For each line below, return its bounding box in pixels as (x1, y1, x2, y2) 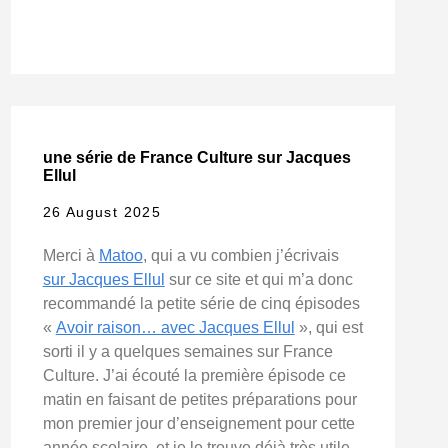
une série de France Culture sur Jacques (42, 149, 351, 167)
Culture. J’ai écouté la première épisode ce (42, 366, 346, 384)
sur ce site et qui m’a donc (164, 270, 353, 288)
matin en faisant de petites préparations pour (42, 390, 357, 408)
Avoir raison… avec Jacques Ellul (55, 318, 295, 336)
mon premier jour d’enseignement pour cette (42, 414, 355, 432)
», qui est (294, 318, 363, 336)
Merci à (42, 246, 99, 264)
